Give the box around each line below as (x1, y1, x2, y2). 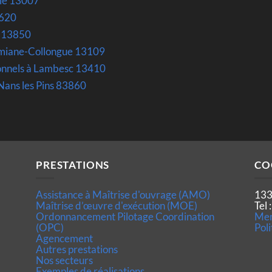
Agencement (36, 232, 93, 245)
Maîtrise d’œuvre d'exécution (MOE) (36, 199, 197, 212)
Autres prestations (36, 243, 118, 256)
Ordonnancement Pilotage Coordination (36, 210, 214, 223)
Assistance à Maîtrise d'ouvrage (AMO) (36, 188, 210, 202)
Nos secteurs (36, 254, 93, 267)
